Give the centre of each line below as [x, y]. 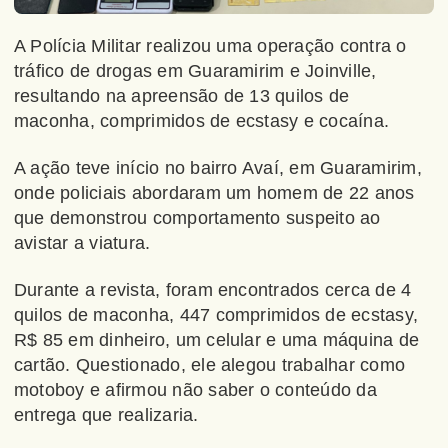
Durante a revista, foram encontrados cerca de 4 [213, 290]
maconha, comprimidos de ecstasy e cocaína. [202, 121]
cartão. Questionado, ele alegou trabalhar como [210, 365]
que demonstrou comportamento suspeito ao [197, 218]
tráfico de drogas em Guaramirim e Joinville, [195, 71]
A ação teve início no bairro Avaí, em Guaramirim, [218, 168]
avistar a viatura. [82, 243]
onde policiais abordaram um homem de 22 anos [214, 193]
